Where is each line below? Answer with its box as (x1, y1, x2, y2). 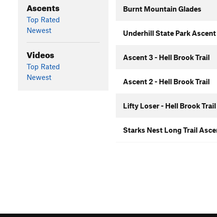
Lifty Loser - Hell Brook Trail (123, 101, 216, 110)
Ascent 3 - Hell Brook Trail (123, 53, 210, 62)
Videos (26, 46, 54, 60)
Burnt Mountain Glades (123, 4, 201, 13)
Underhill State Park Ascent (123, 29, 216, 37)
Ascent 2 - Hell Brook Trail (123, 77, 210, 86)
